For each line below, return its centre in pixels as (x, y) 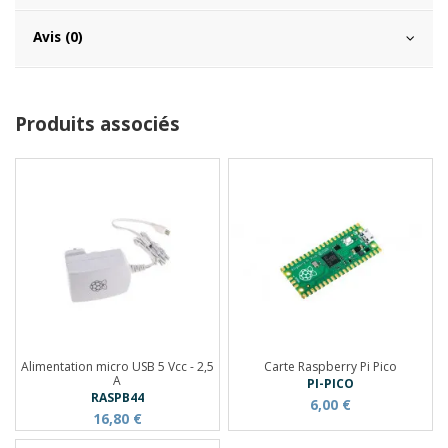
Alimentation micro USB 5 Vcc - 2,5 (117, 366)
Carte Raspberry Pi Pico (331, 366)
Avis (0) (58, 36)
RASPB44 (117, 398)
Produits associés (97, 123)
